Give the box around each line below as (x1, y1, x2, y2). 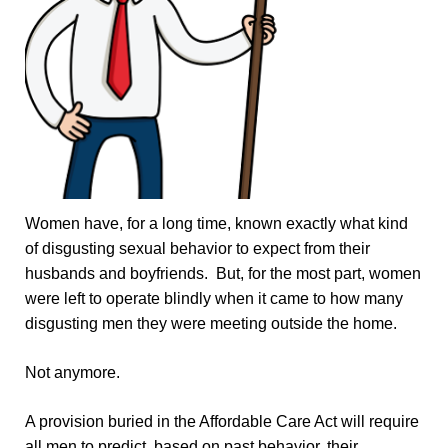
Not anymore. (24, 364, 120, 382)
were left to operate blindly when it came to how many (24, 290, 403, 308)
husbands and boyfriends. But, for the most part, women (24, 265, 421, 283)
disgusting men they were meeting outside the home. (24, 315, 401, 333)
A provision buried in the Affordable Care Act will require (24, 413, 419, 431)
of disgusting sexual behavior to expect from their (24, 240, 370, 258)
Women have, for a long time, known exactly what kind (24, 215, 408, 233)
